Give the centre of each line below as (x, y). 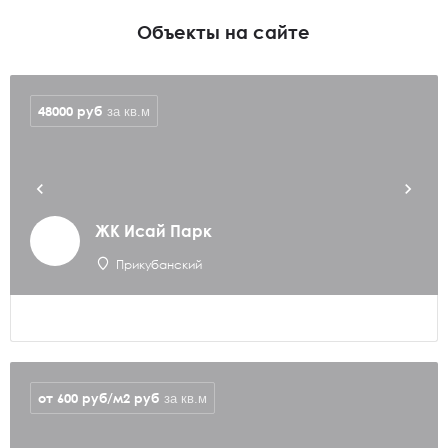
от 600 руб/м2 (86, 397)
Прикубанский (159, 264)
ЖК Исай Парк (153, 231)
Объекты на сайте (224, 32)
